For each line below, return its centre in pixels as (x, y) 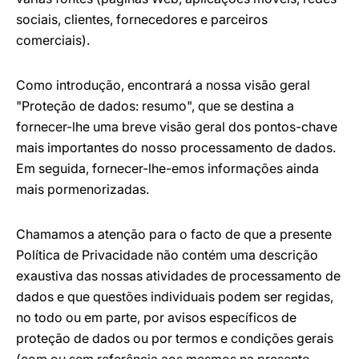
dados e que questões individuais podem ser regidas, (175, 296)
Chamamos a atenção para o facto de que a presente (174, 234)
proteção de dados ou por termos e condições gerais (175, 338)
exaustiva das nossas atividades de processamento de (178, 276)
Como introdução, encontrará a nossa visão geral (163, 85)
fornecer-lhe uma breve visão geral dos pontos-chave (177, 127)
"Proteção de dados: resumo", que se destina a (155, 106)
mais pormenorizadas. (83, 189)
